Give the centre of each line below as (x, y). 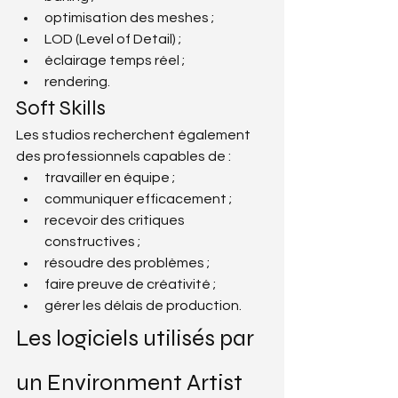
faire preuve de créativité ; (130, 284)
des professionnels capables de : (123, 156)
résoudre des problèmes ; (127, 263)
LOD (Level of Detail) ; (113, 39)
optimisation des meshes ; (129, 17)
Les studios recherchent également (135, 135)
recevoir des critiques (116, 220)
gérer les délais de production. (143, 305)
